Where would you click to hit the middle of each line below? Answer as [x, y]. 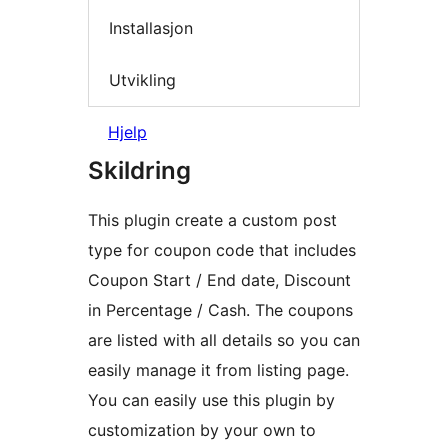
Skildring [139, 171]
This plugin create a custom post [212, 220]
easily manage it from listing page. [218, 370]
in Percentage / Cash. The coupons [220, 310]
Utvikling [142, 79]
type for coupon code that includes [222, 250]
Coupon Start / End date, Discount [219, 280]
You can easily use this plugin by [211, 400]
